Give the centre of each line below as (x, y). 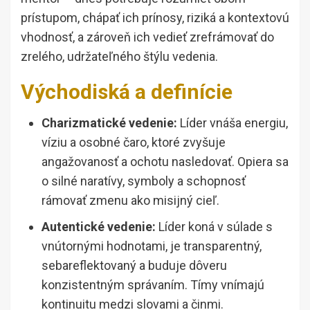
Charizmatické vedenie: (109, 123)
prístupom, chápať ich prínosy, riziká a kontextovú (155, 18)
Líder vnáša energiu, (232, 123)
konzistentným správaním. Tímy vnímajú (153, 285)
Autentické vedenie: (99, 227)
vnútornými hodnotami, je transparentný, (152, 246)
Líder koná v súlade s (214, 227)
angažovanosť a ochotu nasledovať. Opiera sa (165, 162)
